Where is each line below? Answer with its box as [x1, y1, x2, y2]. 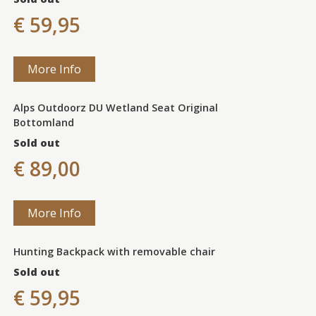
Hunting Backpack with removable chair [13, 244, 215, 258]
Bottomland [13, 115, 74, 129]
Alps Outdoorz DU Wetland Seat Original [13, 100, 218, 114]
